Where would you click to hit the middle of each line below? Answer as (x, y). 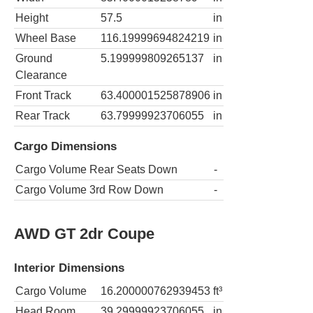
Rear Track (43, 115)
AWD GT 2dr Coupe (84, 234)
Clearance (41, 75)
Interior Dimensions (69, 268)
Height (32, 17)
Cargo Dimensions (65, 146)
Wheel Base (46, 38)
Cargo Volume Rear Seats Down (96, 170)
